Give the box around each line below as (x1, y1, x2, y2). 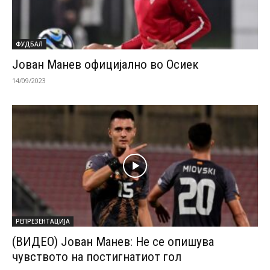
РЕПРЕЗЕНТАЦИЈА (16, 216, 70, 225)
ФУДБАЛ (16, 40, 43, 49)
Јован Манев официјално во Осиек (12, 57, 199, 72)
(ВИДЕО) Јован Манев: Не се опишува (12, 234, 214, 249)
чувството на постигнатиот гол (12, 249, 181, 264)
